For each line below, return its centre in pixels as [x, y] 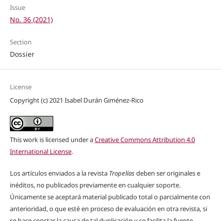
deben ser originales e [167, 173]
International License [40, 151]
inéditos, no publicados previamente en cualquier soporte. [95, 185]
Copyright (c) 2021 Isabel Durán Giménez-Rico [76, 100]
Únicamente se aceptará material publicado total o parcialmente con [110, 197]
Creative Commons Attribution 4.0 [145, 139]
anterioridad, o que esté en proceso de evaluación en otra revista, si [108, 208]
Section [20, 42]
